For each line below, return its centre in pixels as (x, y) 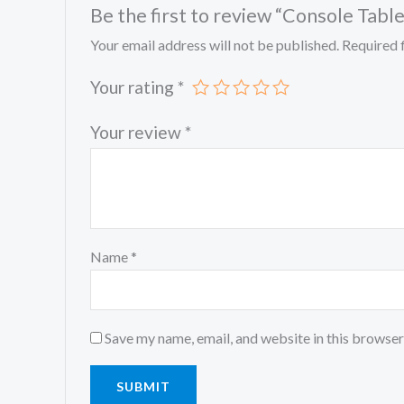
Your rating (133, 87)
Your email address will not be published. (214, 45)
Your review (137, 133)
